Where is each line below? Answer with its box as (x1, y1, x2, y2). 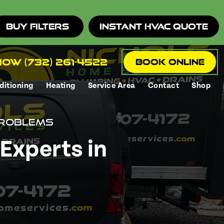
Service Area (87, 81, 135, 90)
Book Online (135, 57, 204, 66)
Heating (45, 81, 75, 90)
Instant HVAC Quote (99, 21, 208, 31)
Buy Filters (5, 21, 69, 31)
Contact (147, 81, 179, 90)
